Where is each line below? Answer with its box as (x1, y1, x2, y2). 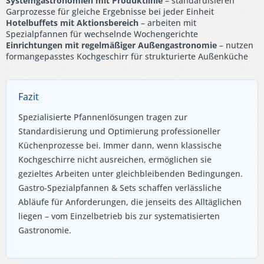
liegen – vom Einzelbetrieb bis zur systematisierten (18, 210, 220, 222)
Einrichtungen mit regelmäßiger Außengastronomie (6, 39, 217, 51)
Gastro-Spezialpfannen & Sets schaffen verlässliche (18, 182, 222, 194)
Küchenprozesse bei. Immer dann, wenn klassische (18, 140, 222, 151)
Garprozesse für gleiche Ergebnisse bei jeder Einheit (6, 6, 214, 18)
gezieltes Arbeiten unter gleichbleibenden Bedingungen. (18, 168, 243, 180)
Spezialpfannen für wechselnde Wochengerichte (6, 28, 198, 40)
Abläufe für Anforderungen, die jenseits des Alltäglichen (18, 196, 242, 208)
